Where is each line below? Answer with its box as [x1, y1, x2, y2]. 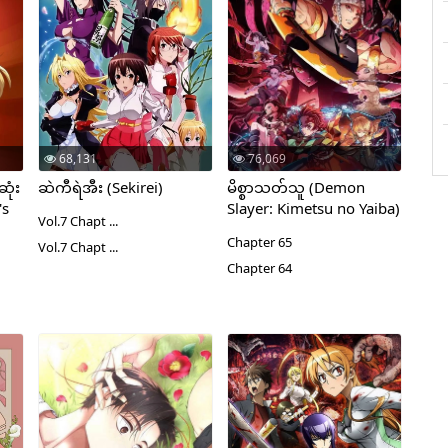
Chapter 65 [226, 233, 292, 251]
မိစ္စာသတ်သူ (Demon [226, 177, 365, 197]
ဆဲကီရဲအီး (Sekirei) [37, 177, 163, 197]
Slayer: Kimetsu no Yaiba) [226, 198, 400, 218]
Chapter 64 [226, 259, 292, 277]
